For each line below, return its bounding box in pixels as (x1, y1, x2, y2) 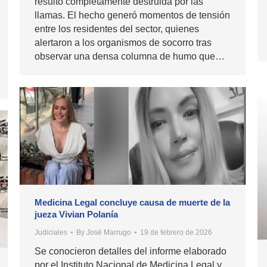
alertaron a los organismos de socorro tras (35, 38, 212, 48)
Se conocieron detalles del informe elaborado (35, 246, 226, 257)
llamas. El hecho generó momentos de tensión (35, 10, 230, 21)
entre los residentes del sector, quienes (35, 24, 199, 35)
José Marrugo (86, 228, 131, 237)
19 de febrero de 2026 (140, 228, 212, 237)
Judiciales (35, 228, 67, 237)
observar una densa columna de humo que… (35, 51, 225, 62)
